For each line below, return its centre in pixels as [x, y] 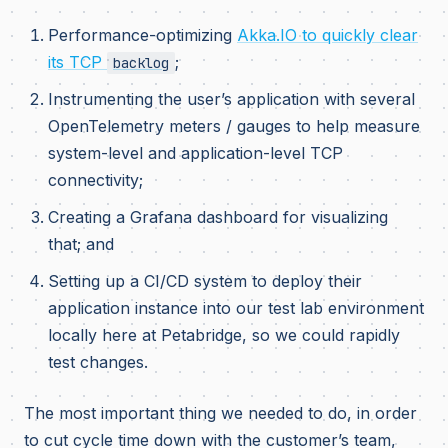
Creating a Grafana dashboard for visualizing [218, 217]
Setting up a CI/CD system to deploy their [205, 281]
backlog [141, 63]
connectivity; [95, 180]
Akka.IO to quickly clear [327, 35]
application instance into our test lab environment [236, 308]
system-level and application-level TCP [195, 153]
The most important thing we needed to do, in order [220, 413]
